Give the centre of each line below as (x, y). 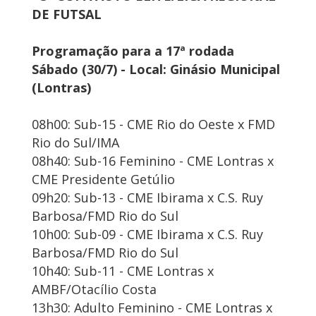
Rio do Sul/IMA (75, 143)
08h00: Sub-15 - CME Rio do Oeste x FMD (153, 124)
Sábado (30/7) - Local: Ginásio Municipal (156, 69)
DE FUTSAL (67, 14)
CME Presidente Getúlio (103, 180)
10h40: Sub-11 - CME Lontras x (123, 271)
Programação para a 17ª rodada (133, 51)
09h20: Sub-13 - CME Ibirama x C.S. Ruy (147, 198)
